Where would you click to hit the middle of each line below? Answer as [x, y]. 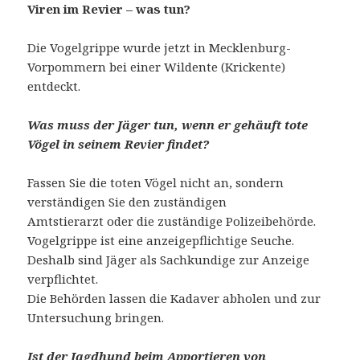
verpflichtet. [63, 279]
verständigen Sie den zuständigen [127, 202]
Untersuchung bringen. [96, 318]
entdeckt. [54, 86]
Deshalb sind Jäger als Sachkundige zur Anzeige [169, 260]
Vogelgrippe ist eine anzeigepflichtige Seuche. [161, 241]
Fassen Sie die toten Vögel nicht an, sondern [156, 183]
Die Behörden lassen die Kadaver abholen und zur [174, 299]
